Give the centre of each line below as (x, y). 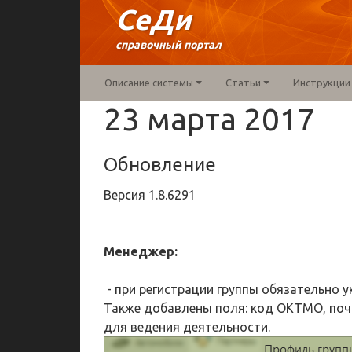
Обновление (160, 165)
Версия (126, 195)
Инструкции (321, 82)
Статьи (243, 82)
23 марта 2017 (210, 119)
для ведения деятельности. (187, 327)
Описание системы (149, 82)
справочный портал (169, 45)
